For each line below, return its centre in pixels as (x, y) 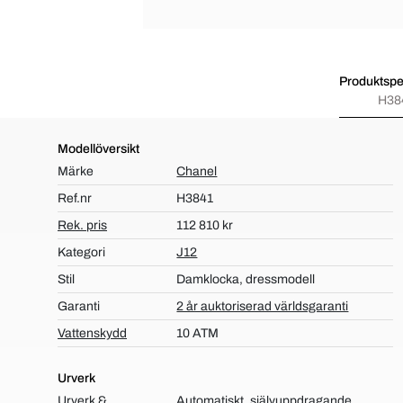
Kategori (81, 252)
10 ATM (198, 333)
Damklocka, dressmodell (246, 279)
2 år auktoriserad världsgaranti (263, 306)
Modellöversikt (99, 149)
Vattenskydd (92, 333)
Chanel (197, 171)
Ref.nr (75, 198)
